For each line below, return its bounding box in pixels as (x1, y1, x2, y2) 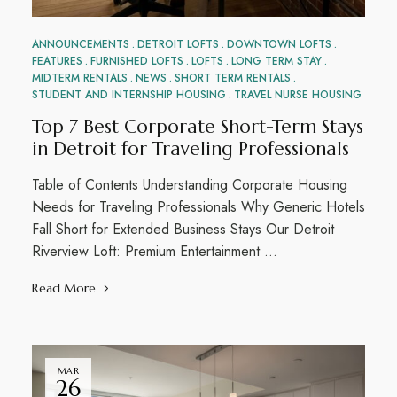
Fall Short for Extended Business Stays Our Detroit (31, 219, 334, 240)
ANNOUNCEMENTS (31, 36, 129, 53)
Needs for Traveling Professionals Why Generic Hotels (31, 197, 365, 218)
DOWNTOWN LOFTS (226, 36, 331, 53)
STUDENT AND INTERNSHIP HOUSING (31, 87, 226, 104)
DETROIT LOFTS (136, 36, 219, 53)
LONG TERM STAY (230, 53, 322, 70)
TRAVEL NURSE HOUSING (233, 87, 362, 104)
